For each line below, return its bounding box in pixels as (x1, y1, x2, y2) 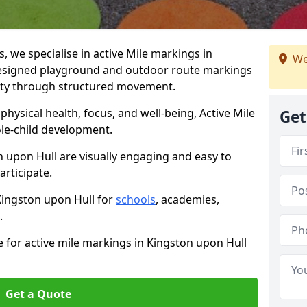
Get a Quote (5, 286, 71, 302)
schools (116, 192, 156, 207)
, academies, (156, 192, 219, 207)
